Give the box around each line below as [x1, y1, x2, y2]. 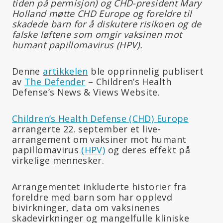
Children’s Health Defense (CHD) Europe [12, 112, 189, 124]
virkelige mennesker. [12, 154, 105, 166]
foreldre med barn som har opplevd [12, 191, 172, 203]
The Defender [24, 75, 86, 88]
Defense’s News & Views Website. [12, 86, 160, 98]
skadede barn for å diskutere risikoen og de [12, 17, 202, 30]
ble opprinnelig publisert [88, 65, 204, 77]
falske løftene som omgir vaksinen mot [12, 28, 182, 40]
